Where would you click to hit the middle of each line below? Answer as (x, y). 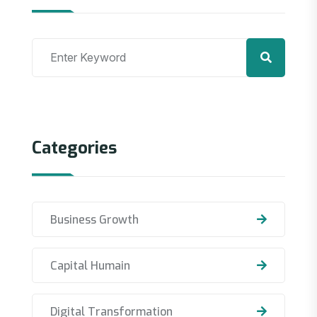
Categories (74, 148)
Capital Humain (90, 265)
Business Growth (94, 219)
